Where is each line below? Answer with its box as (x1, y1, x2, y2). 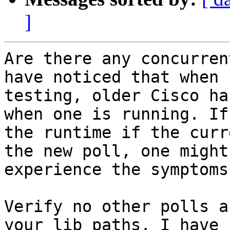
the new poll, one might (4, 142, 228, 161)
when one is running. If (4, 105, 228, 124)
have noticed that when (4, 68, 219, 87)
